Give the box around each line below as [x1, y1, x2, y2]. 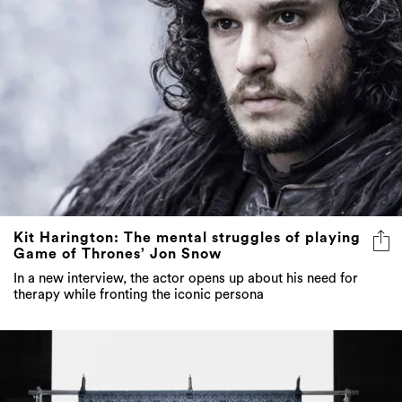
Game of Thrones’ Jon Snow [13, 246, 222, 261]
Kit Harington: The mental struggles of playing [13, 230, 361, 245]
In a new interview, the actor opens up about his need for [13, 271, 358, 285]
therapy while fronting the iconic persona [13, 287, 264, 301]
